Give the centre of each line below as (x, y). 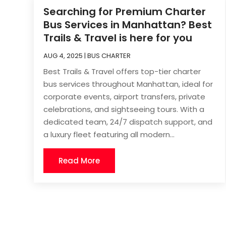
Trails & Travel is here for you (118, 38)
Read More (79, 161)
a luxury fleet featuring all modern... (109, 135)
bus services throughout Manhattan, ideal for (128, 84)
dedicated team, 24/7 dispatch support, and (128, 122)
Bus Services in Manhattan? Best (128, 25)
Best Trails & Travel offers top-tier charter (122, 72)
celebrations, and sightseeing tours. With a (124, 109)
